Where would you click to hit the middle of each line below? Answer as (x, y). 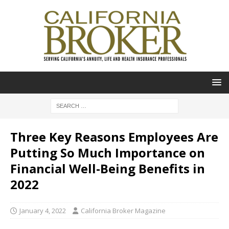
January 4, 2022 (43, 211)
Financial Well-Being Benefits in (108, 168)
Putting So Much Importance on (108, 153)
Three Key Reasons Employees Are (114, 137)
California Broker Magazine (123, 211)
